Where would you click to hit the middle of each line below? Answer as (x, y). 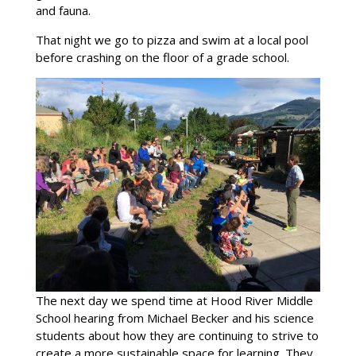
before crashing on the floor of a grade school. (162, 57)
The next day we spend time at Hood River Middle (174, 300)
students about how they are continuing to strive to (177, 335)
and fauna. (63, 10)
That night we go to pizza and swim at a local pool (172, 39)
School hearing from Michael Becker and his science (174, 317)
